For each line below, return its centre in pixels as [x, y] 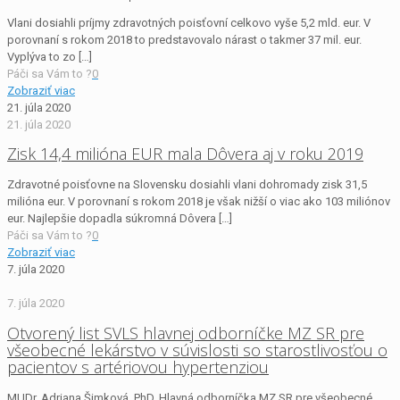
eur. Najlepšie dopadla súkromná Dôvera [112, 219]
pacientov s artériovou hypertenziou [138, 367]
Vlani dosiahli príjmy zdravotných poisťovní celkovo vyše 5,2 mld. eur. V [189, 22]
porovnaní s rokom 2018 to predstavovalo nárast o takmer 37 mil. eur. [184, 39]
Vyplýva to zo [42, 56]
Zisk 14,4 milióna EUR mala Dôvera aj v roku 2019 [185, 154]
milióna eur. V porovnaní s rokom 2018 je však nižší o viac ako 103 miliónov [199, 202]
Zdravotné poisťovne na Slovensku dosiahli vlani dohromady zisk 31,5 [187, 185]
